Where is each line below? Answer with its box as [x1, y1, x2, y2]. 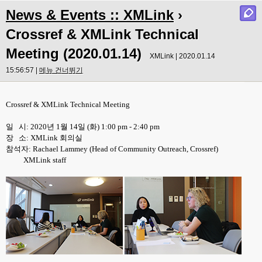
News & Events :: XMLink [6, 7, 174, 23]
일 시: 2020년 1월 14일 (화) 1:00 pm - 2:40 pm [6, 122, 160, 131]
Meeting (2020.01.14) [6, 46, 142, 61]
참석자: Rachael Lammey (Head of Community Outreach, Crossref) [6, 144, 218, 153]
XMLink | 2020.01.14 [150, 52, 215, 60]
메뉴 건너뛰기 [39, 66, 83, 74]
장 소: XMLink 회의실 [6, 133, 82, 142]
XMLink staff [6, 156, 66, 164]
